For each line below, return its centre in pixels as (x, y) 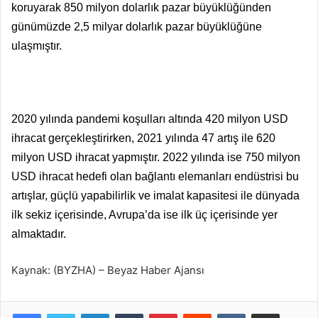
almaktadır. (39, 234)
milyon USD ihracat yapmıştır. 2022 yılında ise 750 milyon (156, 157)
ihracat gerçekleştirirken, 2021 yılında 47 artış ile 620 (143, 138)
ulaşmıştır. (37, 45)
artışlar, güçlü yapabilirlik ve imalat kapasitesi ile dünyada (155, 195)
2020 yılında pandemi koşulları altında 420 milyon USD (150, 119)
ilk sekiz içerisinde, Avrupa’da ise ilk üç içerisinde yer (144, 214)
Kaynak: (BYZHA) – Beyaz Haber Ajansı (108, 270)
